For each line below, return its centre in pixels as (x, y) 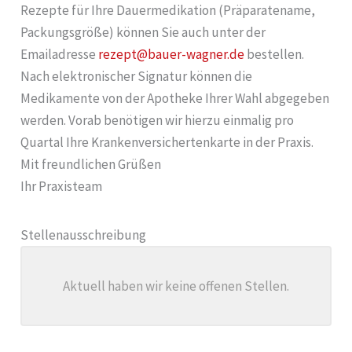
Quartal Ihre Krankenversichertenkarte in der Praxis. (167, 143)
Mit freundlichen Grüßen (91, 165)
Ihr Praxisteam (62, 187)
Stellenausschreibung (84, 235)
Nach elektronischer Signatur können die (137, 77)
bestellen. (275, 55)
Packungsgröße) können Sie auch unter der (143, 33)
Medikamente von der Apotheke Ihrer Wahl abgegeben (175, 99)
